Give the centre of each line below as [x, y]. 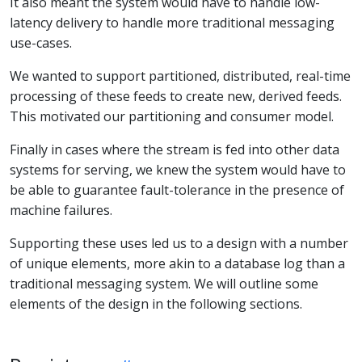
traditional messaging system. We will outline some [164, 283]
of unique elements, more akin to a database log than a [177, 263]
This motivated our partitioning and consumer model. [172, 116]
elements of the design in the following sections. [156, 303]
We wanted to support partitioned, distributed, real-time [180, 76]
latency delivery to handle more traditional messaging [172, 22]
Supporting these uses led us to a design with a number [179, 243]
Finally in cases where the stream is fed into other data [175, 149]
